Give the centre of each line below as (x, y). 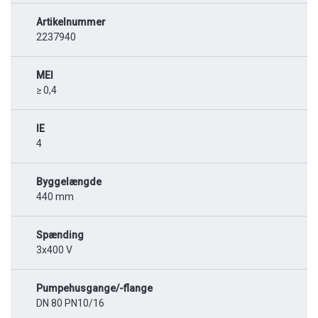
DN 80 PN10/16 (70, 303)
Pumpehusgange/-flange (94, 288)
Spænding (60, 235)
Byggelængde (69, 181)
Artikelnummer (71, 22)
